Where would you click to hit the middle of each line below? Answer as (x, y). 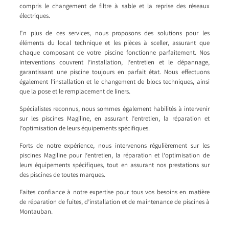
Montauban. (36, 212)
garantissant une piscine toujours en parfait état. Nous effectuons (114, 73)
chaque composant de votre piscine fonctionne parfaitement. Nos (114, 53)
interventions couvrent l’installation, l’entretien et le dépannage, (114, 63)
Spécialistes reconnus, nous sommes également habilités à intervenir (114, 109)
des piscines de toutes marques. (63, 175)
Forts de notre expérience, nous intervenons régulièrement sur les (114, 146)
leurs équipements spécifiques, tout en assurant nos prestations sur (114, 166)
